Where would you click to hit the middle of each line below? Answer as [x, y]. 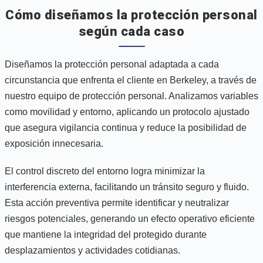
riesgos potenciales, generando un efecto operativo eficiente [130, 218]
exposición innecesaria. [54, 143]
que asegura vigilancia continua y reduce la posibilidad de [126, 127]
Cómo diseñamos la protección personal [131, 15]
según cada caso [131, 31]
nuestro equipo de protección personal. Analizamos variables [131, 96]
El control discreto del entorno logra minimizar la [105, 171]
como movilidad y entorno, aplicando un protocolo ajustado [127, 112]
